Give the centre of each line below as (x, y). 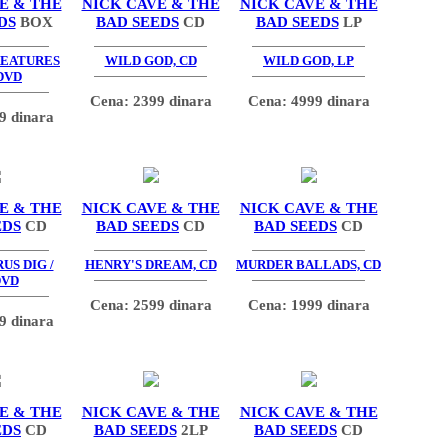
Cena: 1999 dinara (308, 304)
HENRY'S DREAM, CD (150, 265)
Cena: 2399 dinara (150, 100)
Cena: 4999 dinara (308, 100)
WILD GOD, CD (150, 61)
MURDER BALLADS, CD (308, 265)
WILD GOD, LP (308, 61)
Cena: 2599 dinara (150, 304)
